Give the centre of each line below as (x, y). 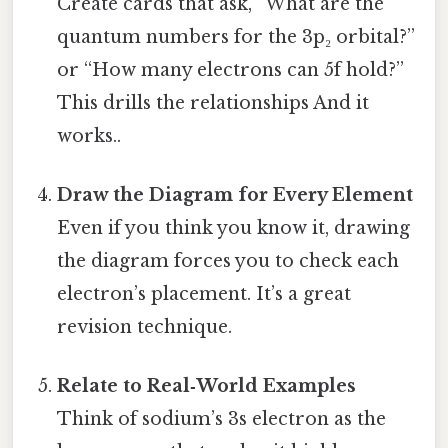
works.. (89, 135)
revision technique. (145, 326)
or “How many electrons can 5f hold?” (231, 69)
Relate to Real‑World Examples (207, 386)
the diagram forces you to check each (228, 260)
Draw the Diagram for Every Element (235, 194)
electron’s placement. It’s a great (204, 293)
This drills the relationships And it (213, 102)
